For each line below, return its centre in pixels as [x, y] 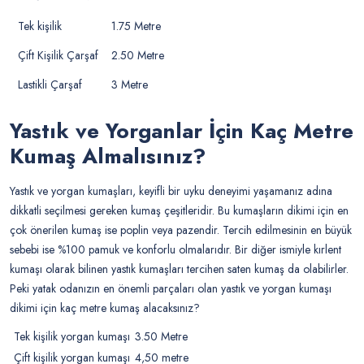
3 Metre [128, 85]
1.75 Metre [134, 26]
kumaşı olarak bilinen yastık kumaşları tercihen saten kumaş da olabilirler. [179, 269]
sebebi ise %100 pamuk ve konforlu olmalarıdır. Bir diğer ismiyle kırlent [175, 250]
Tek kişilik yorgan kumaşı [70, 337]
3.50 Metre [160, 337]
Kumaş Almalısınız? [108, 156]
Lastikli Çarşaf [50, 85]
